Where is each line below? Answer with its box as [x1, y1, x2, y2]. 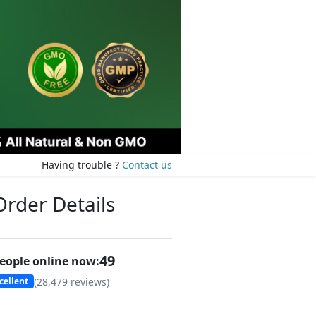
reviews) [68, 274, 109, 288]
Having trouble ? [42, 158, 119, 172]
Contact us [122, 158, 172, 172]
